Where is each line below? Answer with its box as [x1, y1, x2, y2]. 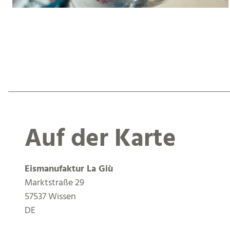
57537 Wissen [25, 189, 76, 205]
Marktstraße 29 [25, 176, 84, 191]
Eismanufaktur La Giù [25, 162, 113, 177]
